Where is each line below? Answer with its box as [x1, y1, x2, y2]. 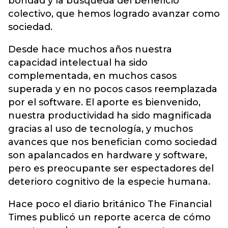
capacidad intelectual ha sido [8, 56, 148, 68]
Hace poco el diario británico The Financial [8, 198, 212, 210]
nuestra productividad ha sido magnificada [8, 109, 212, 121]
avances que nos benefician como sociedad [8, 136, 217, 148]
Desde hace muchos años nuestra [8, 43, 172, 55]
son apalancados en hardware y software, [8, 149, 207, 161]
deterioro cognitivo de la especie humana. [8, 176, 210, 187]
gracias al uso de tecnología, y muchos [8, 123, 193, 134]
